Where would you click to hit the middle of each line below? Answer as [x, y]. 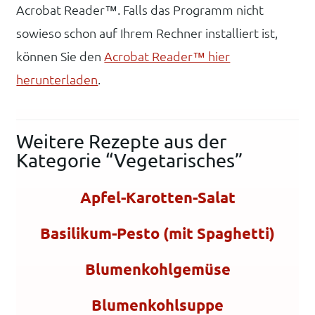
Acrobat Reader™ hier [167, 57]
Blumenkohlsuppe [157, 304]
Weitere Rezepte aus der [122, 142]
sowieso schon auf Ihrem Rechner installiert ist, [147, 33]
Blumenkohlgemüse [157, 269]
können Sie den [60, 57]
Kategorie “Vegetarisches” [130, 161]
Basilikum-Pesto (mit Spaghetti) [157, 233]
